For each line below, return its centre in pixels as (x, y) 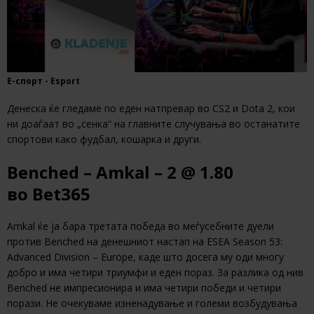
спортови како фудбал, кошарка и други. (104, 139)
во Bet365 (49, 194)
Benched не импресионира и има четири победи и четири (144, 288)
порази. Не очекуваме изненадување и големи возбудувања (152, 303)
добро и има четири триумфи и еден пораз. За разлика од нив (155, 273)
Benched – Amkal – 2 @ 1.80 (120, 172)
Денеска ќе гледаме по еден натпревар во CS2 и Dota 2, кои (151, 109)
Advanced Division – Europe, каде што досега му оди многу (145, 257)
